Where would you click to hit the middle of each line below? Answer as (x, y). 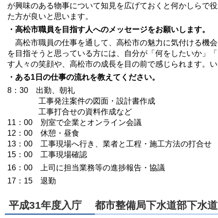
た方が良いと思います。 (50, 16)
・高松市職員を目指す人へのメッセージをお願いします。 (109, 29)
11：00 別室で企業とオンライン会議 (74, 122)
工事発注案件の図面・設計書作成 (81, 101)
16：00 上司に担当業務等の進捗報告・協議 (86, 167)
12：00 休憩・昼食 (43, 133)
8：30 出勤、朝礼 (41, 90)
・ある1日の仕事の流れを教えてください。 (83, 77)
